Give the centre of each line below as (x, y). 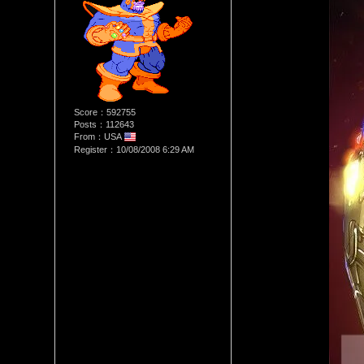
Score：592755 (104, 112)
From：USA (98, 136)
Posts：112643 (104, 124)
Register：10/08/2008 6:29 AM (134, 150)
